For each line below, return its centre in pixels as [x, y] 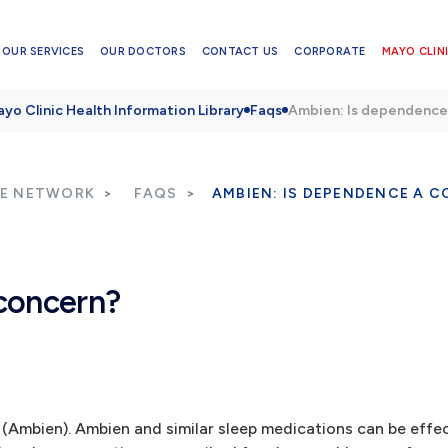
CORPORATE [330, 51]
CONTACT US [240, 51]
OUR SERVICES [43, 51]
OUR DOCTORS [143, 51]
